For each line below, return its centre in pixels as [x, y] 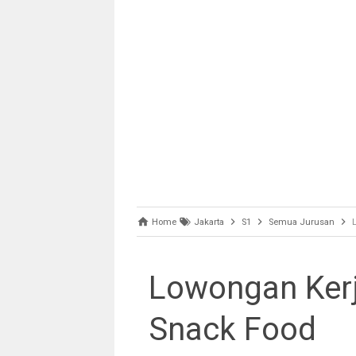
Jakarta [209, 222]
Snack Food [232, 329]
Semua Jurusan [302, 222]
